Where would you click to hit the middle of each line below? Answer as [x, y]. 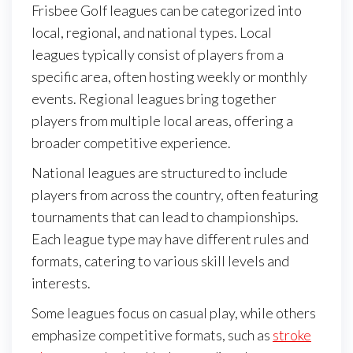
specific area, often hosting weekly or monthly [169, 76]
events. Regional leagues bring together [154, 98]
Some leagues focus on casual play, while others [174, 312]
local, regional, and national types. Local [152, 32]
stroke [292, 334]
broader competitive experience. [131, 142]
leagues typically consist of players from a [158, 54]
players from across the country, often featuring [175, 194]
